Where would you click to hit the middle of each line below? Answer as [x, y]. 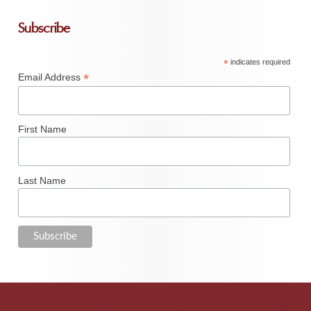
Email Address [51, 77]
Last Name [42, 180]
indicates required [260, 62]
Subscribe [44, 28]
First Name [43, 129]
